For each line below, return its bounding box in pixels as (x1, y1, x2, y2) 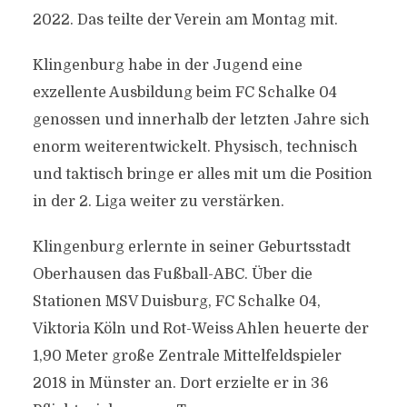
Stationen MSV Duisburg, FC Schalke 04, (32, 293, 321, 310)
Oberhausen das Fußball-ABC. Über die (32, 266, 313, 283)
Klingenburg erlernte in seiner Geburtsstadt (32, 239, 351, 255)
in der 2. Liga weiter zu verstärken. (32, 194, 284, 210)
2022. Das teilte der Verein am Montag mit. (32, 12, 338, 28)
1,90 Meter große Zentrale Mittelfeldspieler (32, 348, 342, 364)
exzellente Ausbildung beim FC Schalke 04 (32, 84, 337, 101)
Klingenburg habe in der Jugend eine (32, 57, 303, 74)
